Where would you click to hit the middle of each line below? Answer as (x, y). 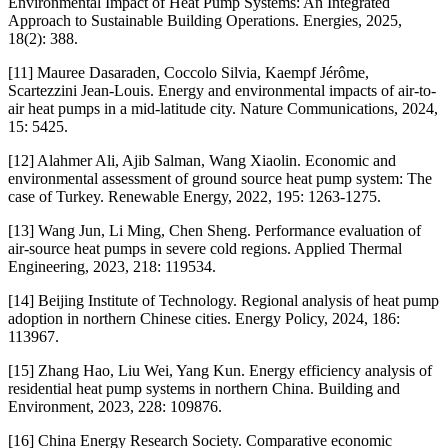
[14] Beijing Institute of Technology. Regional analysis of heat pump (223, 300)
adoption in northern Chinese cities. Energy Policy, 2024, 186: (204, 318)
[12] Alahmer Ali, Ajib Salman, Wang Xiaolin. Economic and (202, 160)
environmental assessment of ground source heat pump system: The (220, 178)
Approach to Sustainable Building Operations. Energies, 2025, (205, 20)
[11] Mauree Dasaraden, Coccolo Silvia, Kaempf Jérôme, (188, 72)
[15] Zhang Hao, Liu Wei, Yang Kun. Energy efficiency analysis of (220, 370)
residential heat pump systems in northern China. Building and (204, 388)
